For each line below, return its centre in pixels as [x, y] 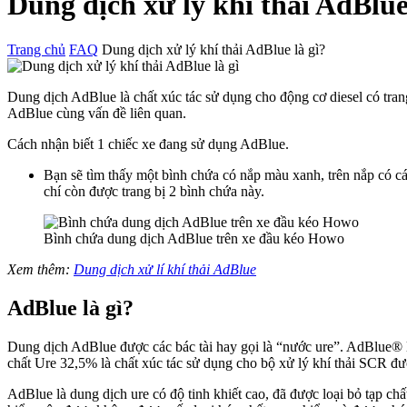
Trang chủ [36, 49]
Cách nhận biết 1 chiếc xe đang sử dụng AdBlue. [148, 144]
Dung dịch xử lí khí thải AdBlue [165, 269]
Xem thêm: [40, 269]
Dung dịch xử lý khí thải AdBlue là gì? [213, 49]
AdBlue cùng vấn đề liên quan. [97, 113]
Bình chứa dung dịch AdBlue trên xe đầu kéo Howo [194, 238]
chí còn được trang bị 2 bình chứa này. [154, 191]
